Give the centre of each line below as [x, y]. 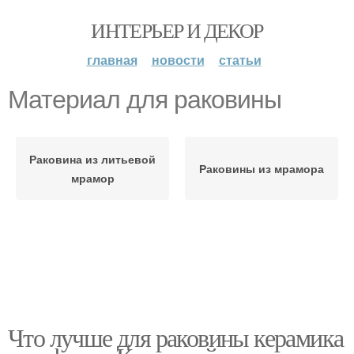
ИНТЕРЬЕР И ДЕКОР [177, 30]
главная [112, 60]
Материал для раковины [145, 100]
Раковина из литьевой [92, 159]
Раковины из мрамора [262, 168]
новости [178, 60]
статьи [240, 60]
